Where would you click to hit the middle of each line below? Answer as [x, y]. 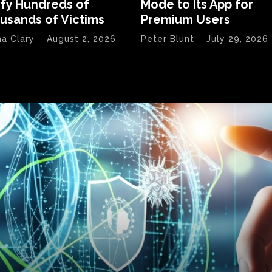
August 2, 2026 [81, 39]
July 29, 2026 [237, 39]
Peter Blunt [167, 39]
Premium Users [185, 19]
